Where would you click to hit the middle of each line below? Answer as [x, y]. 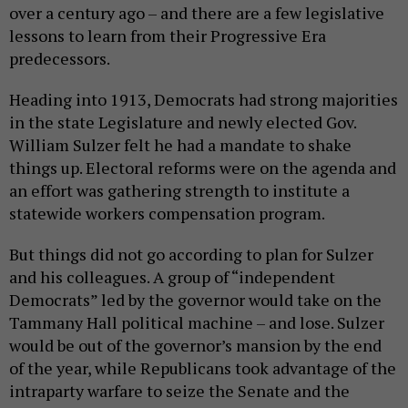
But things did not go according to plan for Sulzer [191, 255]
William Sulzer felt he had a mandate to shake [180, 145]
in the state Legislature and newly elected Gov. [183, 122]
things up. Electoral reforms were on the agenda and [203, 168]
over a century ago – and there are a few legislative [197, 13]
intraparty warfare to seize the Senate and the [179, 391]
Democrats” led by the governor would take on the [195, 300]
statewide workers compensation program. [167, 214]
